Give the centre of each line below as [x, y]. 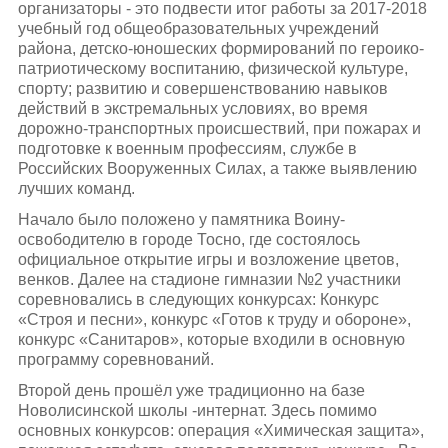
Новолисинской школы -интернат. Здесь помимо [197, 410]
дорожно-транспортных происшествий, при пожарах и [219, 128]
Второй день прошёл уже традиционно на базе [191, 390]
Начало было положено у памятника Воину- [181, 219]
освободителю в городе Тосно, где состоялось [188, 239]
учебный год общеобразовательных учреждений [198, 28]
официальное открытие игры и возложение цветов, [208, 259]
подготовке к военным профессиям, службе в [187, 148]
